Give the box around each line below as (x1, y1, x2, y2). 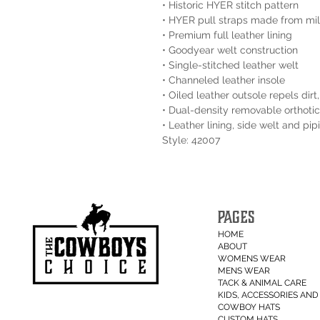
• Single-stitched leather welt (162, 59, 299, 71)
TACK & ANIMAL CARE (218, 278, 307, 289)
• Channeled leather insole (162, 74, 285, 86)
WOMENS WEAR (218, 254, 286, 264)
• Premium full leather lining (162, 29, 292, 41)
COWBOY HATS (218, 302, 281, 313)
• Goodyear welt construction (162, 44, 298, 56)
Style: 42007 (162, 134, 220, 146)
